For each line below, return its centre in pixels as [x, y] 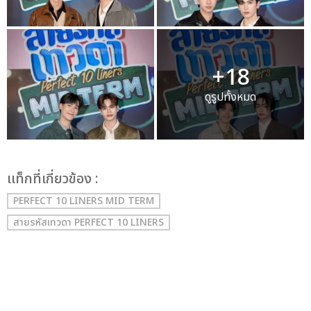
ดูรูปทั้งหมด [230, 97]
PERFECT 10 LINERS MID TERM [84, 201]
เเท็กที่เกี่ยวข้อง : [53, 179]
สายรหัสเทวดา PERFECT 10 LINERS [89, 222]
